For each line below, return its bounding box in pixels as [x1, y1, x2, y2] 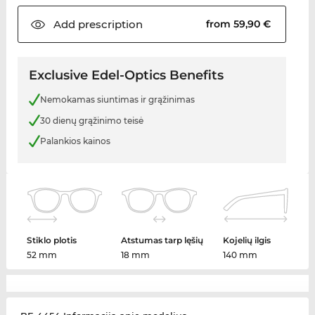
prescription [75, 18, 143, 32]
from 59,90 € [206, 18, 274, 31]
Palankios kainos [39, 136, 110, 147]
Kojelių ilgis [222, 234, 271, 245]
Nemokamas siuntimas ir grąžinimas [39, 94, 195, 105]
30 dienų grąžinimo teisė [39, 115, 143, 126]
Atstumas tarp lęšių [121, 234, 204, 245]
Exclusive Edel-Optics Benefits [28, 67, 224, 84]
